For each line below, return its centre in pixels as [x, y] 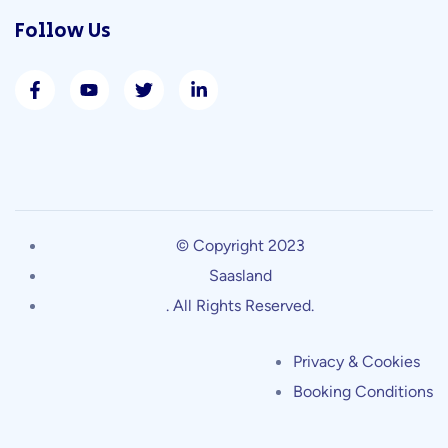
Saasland [240, 275]
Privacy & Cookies [356, 361]
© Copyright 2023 [240, 245]
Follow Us [63, 31]
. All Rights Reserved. [240, 305]
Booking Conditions [363, 391]
